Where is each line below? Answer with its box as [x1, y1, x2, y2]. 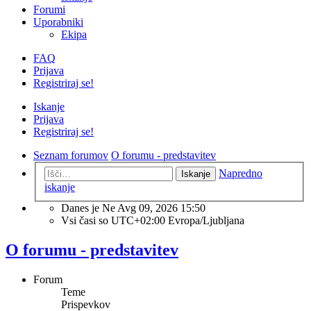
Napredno [219, 167, 262, 180]
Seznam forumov [33, 149, 108, 161]
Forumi [33, 3, 65, 15]
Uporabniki [33, 15, 83, 28]
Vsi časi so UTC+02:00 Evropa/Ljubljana [61, 215, 244, 227]
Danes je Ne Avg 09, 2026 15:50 [61, 202, 205, 215]
